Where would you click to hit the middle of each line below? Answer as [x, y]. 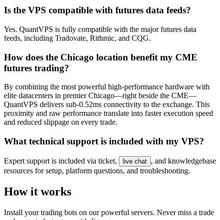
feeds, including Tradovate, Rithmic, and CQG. [77, 38]
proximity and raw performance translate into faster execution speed [109, 113]
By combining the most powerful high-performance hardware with [107, 87]
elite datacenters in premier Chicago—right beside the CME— [100, 96]
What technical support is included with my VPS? [104, 141]
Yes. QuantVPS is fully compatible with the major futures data [100, 29]
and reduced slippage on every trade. [61, 122]
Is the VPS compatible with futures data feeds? [97, 10]
